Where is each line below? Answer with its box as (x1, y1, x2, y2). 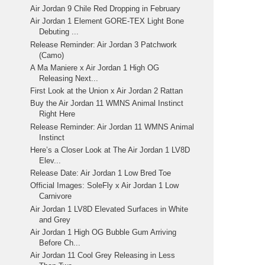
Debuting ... (39, 27, 79, 37)
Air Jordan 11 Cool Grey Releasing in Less (30, 251, 176, 260)
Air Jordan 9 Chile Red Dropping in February (30, 4, 181, 14)
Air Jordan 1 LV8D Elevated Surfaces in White (30, 204, 189, 214)
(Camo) (39, 50, 64, 60)
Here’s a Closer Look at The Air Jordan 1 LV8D (30, 145, 190, 154)
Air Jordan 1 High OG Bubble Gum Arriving (30, 227, 177, 237)
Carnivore (39, 192, 72, 201)
